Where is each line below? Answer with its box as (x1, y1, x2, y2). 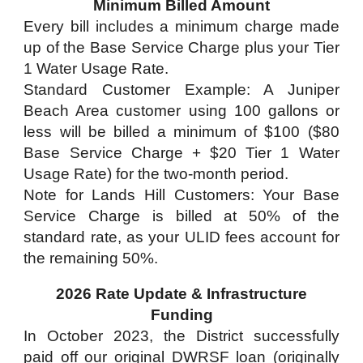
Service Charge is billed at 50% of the (23, 207, 340, 224)
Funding (150, 306, 213, 323)
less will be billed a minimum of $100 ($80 (23, 123, 340, 140)
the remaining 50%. (23, 250, 159, 267)
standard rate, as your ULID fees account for (23, 228, 340, 246)
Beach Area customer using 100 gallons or (23, 102, 340, 119)
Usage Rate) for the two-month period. (23, 165, 289, 182)
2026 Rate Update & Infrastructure (56, 285, 307, 302)
